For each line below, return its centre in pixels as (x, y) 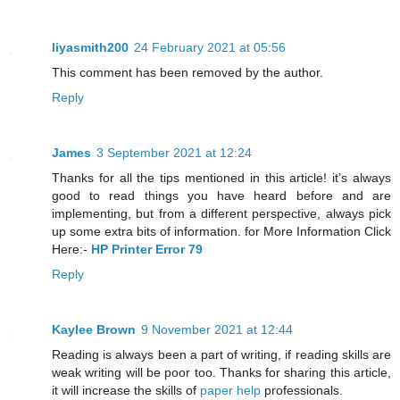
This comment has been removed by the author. (187, 73)
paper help (230, 390)
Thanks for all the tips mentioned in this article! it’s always (221, 178)
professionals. (302, 390)
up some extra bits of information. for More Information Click (221, 232)
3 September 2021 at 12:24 (174, 153)
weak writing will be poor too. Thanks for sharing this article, (221, 372)
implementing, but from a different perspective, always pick (221, 214)
